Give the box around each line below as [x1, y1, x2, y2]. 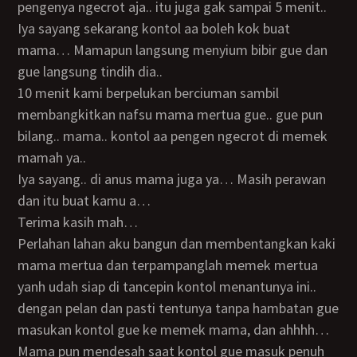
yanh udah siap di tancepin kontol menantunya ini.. [18, 277, 317, 296]
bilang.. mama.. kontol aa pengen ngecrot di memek [18, 127, 328, 145]
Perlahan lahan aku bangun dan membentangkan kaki [18, 234, 27, 253]
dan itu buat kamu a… [18, 191, 151, 210]
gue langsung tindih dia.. [18, 62, 163, 80]
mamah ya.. [18, 148, 87, 167]
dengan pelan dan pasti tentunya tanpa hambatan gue [18, 299, 339, 317]
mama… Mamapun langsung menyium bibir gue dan [18, 41, 328, 59]
